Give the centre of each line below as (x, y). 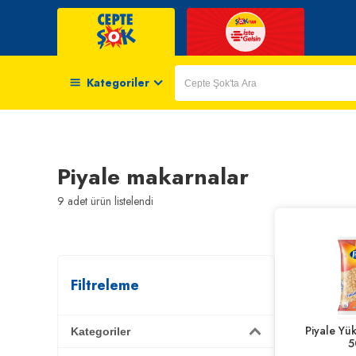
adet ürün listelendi (109, 201)
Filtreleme (105, 285)
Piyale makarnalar (153, 177)
